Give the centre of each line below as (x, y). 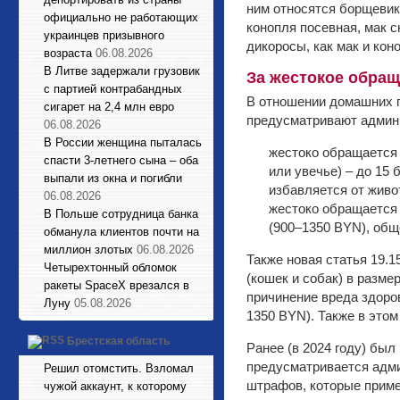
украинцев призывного (104, 35)
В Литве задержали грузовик (122, 71)
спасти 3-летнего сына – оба (121, 160)
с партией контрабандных (113, 89)
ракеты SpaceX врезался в (117, 285)
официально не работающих (121, 17)
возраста (68, 53)
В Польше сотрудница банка (121, 214)
